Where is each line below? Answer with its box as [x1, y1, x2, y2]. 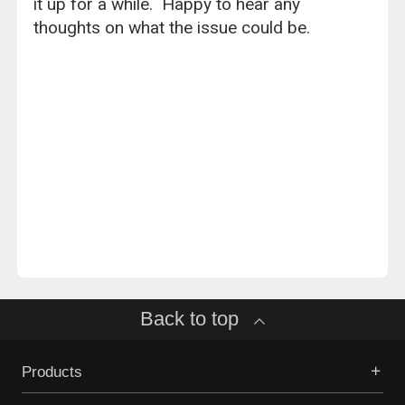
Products [21, 363, 82, 381]
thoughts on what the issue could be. [33, 16, 311, 38]
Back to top [139, 307, 244, 330]
